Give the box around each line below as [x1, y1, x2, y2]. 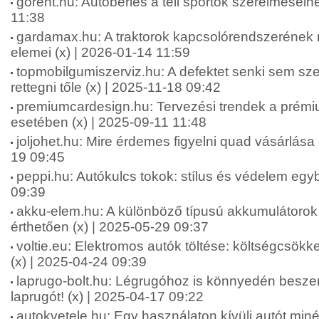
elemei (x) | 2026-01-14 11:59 [11, 45, 190, 60]
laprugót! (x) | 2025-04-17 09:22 [11, 289, 204, 304]
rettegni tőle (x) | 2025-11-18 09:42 [11, 80, 221, 95]
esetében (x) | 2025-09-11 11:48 [11, 115, 206, 130]
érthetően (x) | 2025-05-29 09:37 [11, 219, 209, 234]
